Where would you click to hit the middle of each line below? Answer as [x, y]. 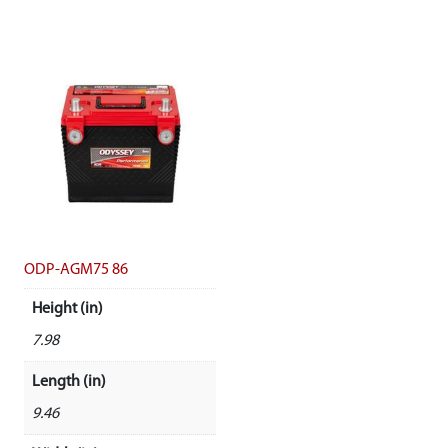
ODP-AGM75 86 [76, 270]
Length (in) [69, 382]
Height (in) [67, 309]
